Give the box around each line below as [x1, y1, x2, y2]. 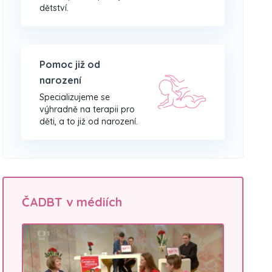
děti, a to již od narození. [39, 116, 138, 127]
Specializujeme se [39, 92, 110, 103]
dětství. [39, 2, 69, 13]
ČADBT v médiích [22, 194, 123, 209]
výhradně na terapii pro [39, 104, 135, 115]
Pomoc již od [39, 58, 101, 70]
